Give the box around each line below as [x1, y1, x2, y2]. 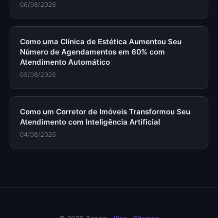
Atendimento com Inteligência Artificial [20, 117, 160, 127]
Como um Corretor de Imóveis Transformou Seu [20, 107, 190, 116]
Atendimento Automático [20, 57, 110, 67]
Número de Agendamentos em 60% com [20, 47, 165, 56]
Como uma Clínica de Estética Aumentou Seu [20, 37, 182, 46]
